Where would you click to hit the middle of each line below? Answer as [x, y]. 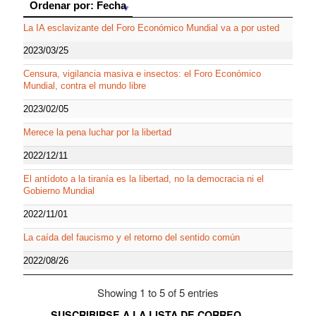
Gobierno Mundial [59, 190]
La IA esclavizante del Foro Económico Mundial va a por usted [151, 28]
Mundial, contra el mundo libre [85, 85]
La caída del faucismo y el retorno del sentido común [132, 237]
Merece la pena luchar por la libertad [97, 132]
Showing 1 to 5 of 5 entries [158, 292]
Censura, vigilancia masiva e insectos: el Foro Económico [142, 73]
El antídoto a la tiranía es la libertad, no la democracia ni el [144, 178]
